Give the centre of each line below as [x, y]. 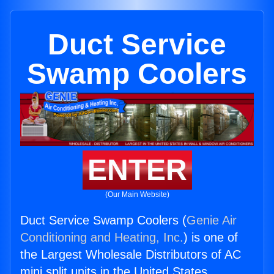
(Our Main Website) [137, 195]
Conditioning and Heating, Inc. [102, 238]
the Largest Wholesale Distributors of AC [131, 255]
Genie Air [212, 220]
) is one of [211, 238]
